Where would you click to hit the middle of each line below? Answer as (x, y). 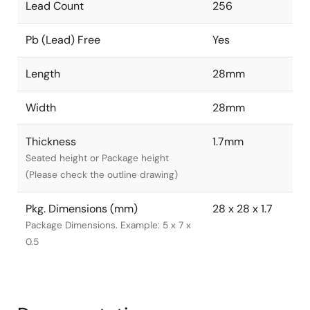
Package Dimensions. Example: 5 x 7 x (108, 225)
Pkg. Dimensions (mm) (82, 209)
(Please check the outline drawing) (102, 175)
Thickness (51, 142)
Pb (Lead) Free (63, 40)
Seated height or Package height (97, 158)
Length (43, 74)
